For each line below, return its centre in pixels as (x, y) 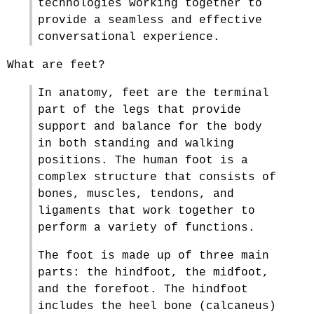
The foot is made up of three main (153, 256)
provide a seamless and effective (150, 20)
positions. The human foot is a (143, 161)
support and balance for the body (150, 127)
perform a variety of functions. (146, 228)
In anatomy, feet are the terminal (153, 93)
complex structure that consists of (157, 177)
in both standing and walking (136, 144)
